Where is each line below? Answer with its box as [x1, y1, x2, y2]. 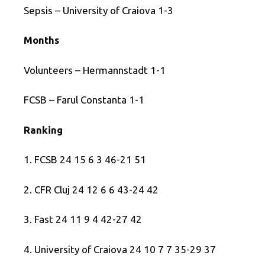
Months [24, 34, 59, 46]
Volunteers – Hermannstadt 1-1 [24, 64, 166, 76]
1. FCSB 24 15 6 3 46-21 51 [24, 154, 146, 166]
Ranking [24, 124, 63, 135]
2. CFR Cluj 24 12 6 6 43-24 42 [24, 183, 159, 195]
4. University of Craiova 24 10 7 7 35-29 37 [24, 243, 216, 255]
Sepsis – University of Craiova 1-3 [24, 4, 173, 16]
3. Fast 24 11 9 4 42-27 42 [24, 214, 142, 225]
